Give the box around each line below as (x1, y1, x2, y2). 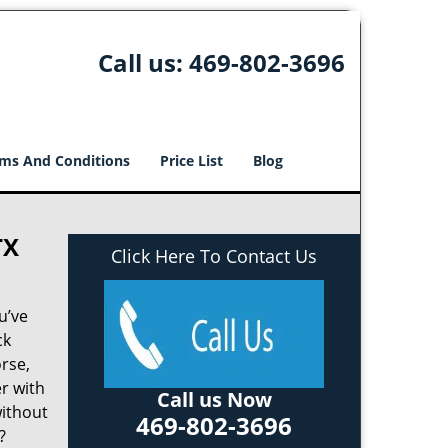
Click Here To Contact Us (111, 244, 317, 268)
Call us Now (156, 386, 272, 413)
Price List (160, 151, 223, 170)
